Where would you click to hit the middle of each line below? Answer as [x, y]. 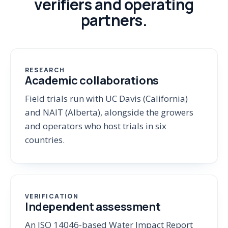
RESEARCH [45, 70]
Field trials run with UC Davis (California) [106, 98]
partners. [114, 20]
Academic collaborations [92, 80]
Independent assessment [93, 207]
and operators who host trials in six [96, 126]
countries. [45, 140]
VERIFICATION [52, 196]
